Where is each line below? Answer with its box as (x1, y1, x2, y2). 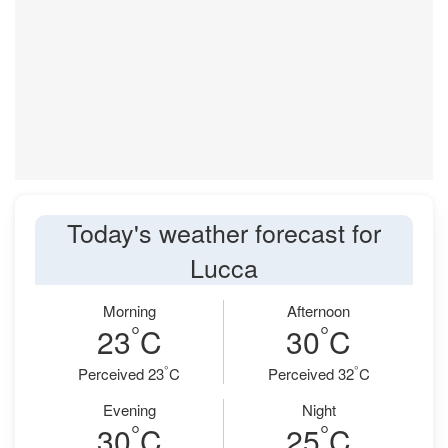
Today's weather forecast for (67, 214, 381, 250)
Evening (102, 399, 156, 420)
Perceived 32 (267, 363, 354, 384)
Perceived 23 (78, 363, 164, 384)
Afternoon (287, 300, 350, 321)
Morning (102, 300, 156, 321)
